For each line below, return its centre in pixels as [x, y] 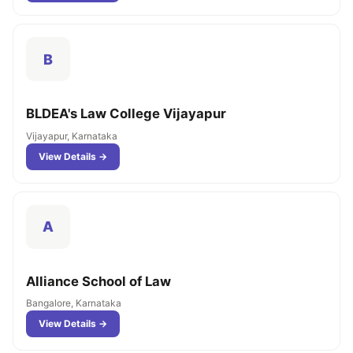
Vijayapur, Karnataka [72, 136]
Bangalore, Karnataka [74, 303]
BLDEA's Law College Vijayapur [126, 114]
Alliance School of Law [98, 281]
